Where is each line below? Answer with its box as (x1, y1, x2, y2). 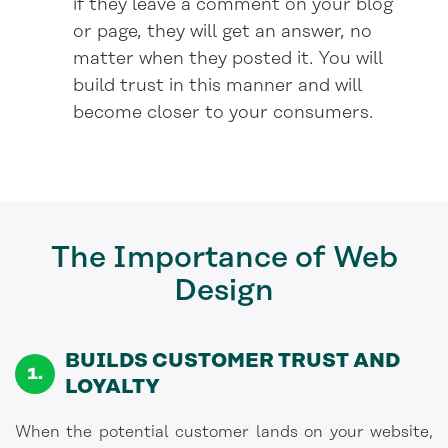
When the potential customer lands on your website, (15, 423, 433, 442)
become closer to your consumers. (73, 103, 373, 124)
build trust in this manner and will (73, 76, 362, 97)
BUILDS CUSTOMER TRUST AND (65, 350, 400, 373)
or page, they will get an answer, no (73, 22, 372, 43)
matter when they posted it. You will (73, 49, 383, 70)
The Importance (50, 241, 288, 276)
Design (174, 274, 274, 309)
